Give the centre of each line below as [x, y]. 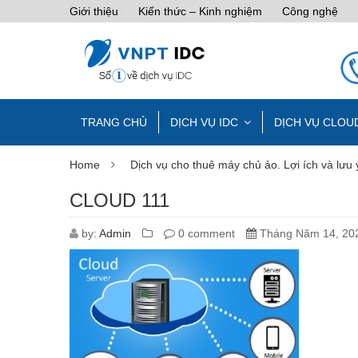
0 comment [205, 234]
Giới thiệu [94, 11]
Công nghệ [310, 11]
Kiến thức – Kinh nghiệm [200, 11]
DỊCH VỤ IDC [204, 123]
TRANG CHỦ [114, 123]
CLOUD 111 [119, 201]
